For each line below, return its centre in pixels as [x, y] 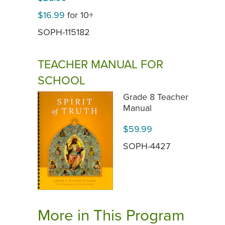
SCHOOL [62, 80]
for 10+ [79, 15]
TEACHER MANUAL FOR [100, 64]
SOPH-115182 [64, 32]
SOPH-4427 [147, 146]
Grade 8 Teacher [156, 97]
